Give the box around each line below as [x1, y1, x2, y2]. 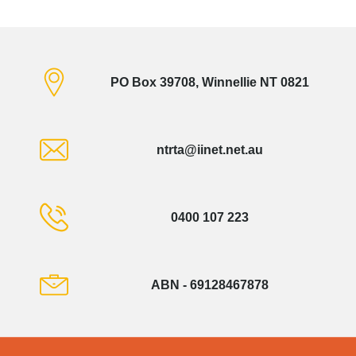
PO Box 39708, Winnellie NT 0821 [110, 75, 309, 89]
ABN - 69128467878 [151, 277, 269, 292]
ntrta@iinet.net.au [157, 142, 263, 157]
